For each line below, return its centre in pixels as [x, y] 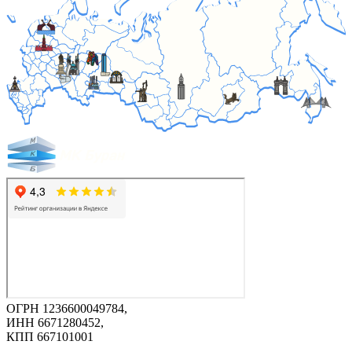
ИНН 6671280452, [55, 322]
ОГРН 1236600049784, [67, 308]
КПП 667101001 [50, 336]
